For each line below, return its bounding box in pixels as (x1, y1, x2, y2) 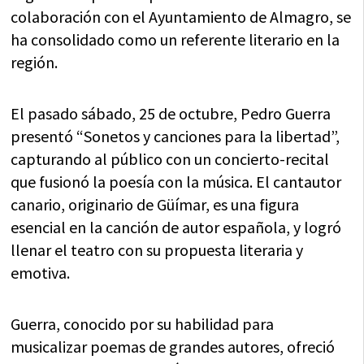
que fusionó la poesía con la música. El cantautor (11, 171, 342, 192)
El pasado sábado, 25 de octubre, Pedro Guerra (11, 102, 331, 123)
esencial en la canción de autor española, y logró (11, 216, 342, 237)
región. (11, 51, 58, 72)
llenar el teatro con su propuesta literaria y (11, 239, 304, 260)
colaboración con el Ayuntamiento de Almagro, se (11, 6, 352, 27)
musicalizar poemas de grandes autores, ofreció (11, 336, 336, 357)
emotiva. (11, 262, 71, 283)
